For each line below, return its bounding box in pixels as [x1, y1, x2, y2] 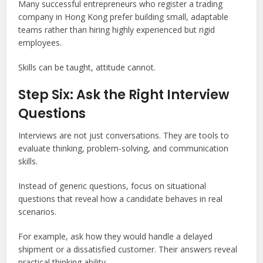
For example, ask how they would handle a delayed [18, 231, 213, 242]
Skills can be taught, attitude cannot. [18, 62, 156, 73]
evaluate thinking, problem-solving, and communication [18, 143, 229, 154]
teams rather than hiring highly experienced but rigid [18, 24, 215, 35]
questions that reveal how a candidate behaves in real [18, 193, 223, 204]
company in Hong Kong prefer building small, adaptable [18, 11, 229, 22]
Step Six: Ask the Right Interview [18, 86, 230, 104]
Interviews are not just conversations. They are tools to [18, 130, 230, 141]
